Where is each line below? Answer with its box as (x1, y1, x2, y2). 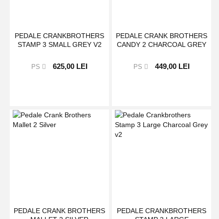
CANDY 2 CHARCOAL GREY (117, 41, 207, 49)
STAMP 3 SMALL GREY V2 (17, 41, 102, 49)
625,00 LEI (53, 62, 88, 71)
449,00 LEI (155, 62, 190, 71)
